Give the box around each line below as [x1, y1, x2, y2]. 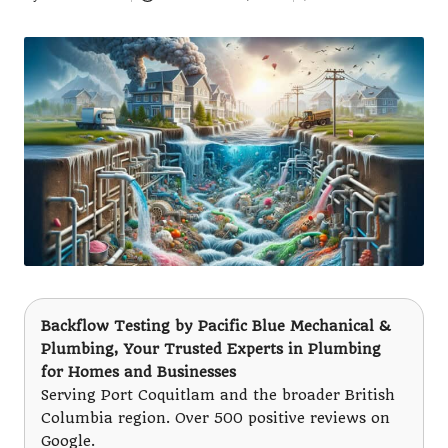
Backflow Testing [41, 317, 170, 335]
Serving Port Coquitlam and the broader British [41, 386, 395, 404]
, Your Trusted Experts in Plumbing [114, 340, 381, 358]
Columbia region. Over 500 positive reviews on [41, 409, 390, 427]
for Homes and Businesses [41, 363, 236, 381]
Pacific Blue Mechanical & [198, 317, 390, 335]
